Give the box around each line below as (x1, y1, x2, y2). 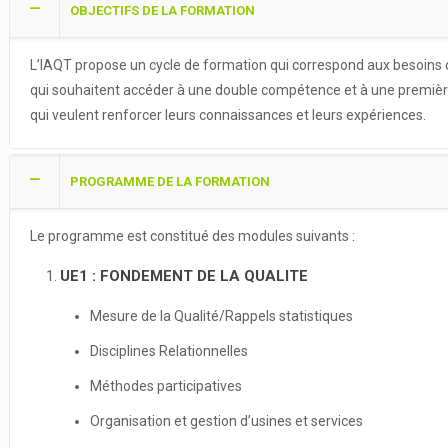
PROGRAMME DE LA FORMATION (69, 174, 270, 189)
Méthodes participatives (89, 378, 242, 394)
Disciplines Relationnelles (89, 343, 248, 359)
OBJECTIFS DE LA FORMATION (69, 3, 255, 18)
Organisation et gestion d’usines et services (89, 413, 363, 429)
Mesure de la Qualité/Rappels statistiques (89, 308, 353, 324)
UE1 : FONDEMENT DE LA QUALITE (59, 267, 308, 285)
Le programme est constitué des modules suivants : (29, 228, 355, 244)
